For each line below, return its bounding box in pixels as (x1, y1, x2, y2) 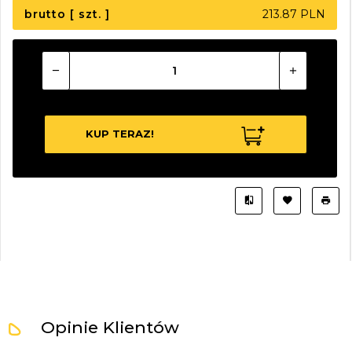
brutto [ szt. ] (24, 6, 110, 21)
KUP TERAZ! (86, 127, 154, 141)
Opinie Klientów (41, 317, 179, 337)
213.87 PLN (262, 6, 325, 21)
